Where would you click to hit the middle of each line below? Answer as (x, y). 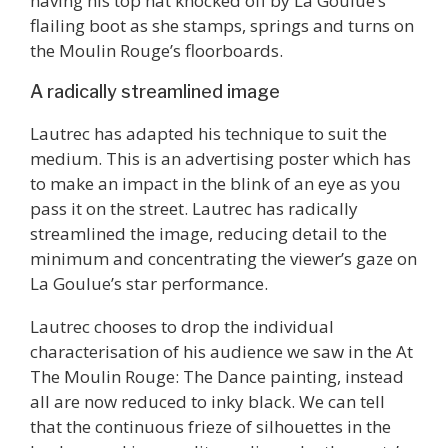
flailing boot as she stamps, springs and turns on (222, 26)
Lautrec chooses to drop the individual (182, 327)
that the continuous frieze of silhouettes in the (210, 427)
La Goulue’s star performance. (149, 283)
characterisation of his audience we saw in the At (221, 352)
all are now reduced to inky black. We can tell (207, 402)
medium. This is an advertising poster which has (220, 158)
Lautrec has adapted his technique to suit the (208, 133)
